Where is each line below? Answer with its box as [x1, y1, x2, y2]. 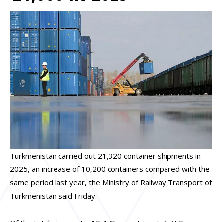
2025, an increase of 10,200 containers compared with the [10, 164, 210, 174]
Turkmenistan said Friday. [10, 191, 97, 201]
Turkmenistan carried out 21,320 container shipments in [10, 151, 201, 161]
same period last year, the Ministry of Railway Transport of [10, 177, 212, 188]
